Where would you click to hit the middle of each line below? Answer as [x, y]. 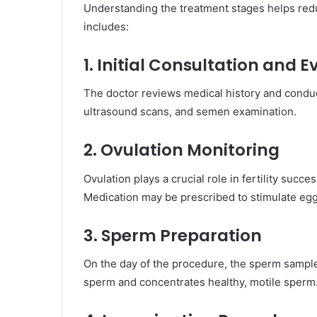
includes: [106, 26]
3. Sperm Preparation [173, 235]
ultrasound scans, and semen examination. [190, 112]
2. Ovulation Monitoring [181, 150]
